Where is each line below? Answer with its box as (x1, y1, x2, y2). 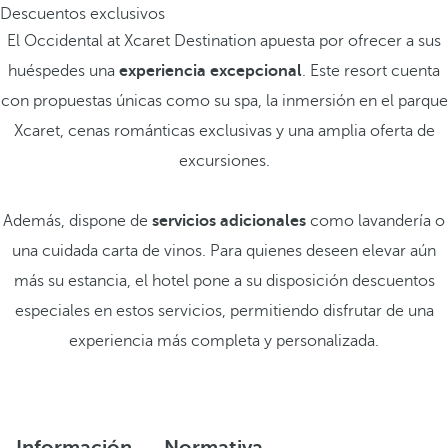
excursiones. (178, 152, 270, 170)
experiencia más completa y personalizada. (69, 332, 379, 350)
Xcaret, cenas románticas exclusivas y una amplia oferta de (13, 122, 435, 140)
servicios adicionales (152, 212, 306, 230)
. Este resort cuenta (302, 62, 440, 80)
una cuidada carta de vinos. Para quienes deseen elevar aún (12, 242, 436, 260)
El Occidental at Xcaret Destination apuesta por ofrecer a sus (7, 32, 441, 50)
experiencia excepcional (119, 62, 302, 80)
